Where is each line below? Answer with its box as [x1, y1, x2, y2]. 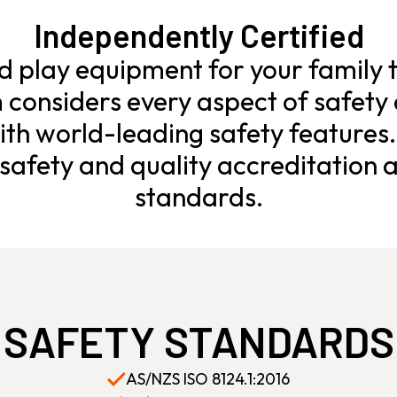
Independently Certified [33, 16, 364, 54]
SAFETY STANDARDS [3, 315, 394, 367]
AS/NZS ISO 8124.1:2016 [125, 369, 290, 389]
